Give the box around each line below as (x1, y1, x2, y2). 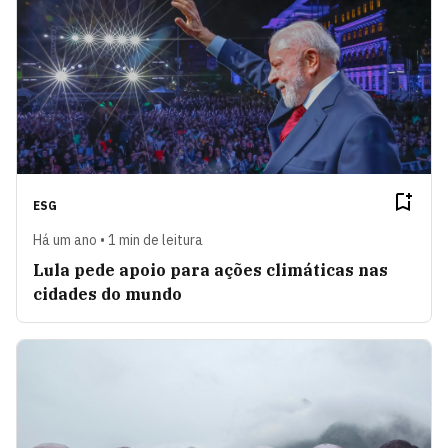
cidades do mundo (33, 284, 182, 305)
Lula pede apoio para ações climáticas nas (33, 260, 388, 281)
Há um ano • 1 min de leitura (33, 231, 203, 250)
